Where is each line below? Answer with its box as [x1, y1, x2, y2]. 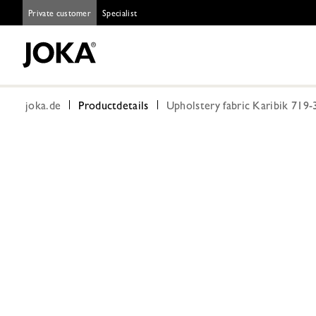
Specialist [102, 11, 138, 19]
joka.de [25, 102, 61, 113]
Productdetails [78, 102, 149, 113]
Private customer [28, 11, 92, 19]
